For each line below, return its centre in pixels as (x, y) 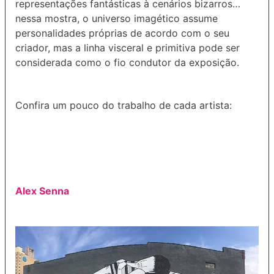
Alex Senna (42, 191)
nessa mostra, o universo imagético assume (117, 18)
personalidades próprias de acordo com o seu (122, 33)
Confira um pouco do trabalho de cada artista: (124, 105)
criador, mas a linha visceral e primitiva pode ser (128, 47)
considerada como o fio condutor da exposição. (127, 62)
